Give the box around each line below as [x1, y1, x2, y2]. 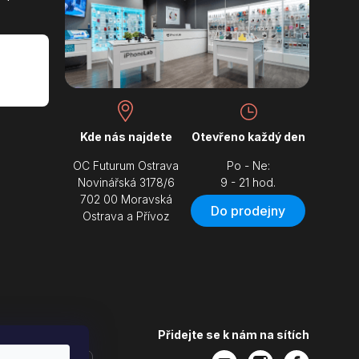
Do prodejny [211, 202, 286, 219]
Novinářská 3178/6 [77, 175, 175, 189]
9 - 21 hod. [220, 175, 276, 189]
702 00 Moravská [79, 192, 172, 206]
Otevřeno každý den [191, 129, 305, 143]
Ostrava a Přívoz [82, 208, 170, 223]
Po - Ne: [226, 158, 270, 172]
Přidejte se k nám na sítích [158, 327, 309, 341]
